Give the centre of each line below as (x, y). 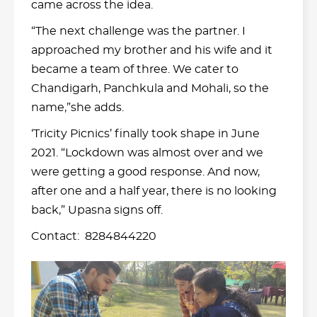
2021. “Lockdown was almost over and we (147, 152)
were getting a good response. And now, (145, 172)
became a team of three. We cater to (135, 69)
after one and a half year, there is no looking (154, 191)
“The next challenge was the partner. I (138, 31)
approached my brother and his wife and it (152, 50)
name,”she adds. (77, 107)
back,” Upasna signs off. (97, 210)
